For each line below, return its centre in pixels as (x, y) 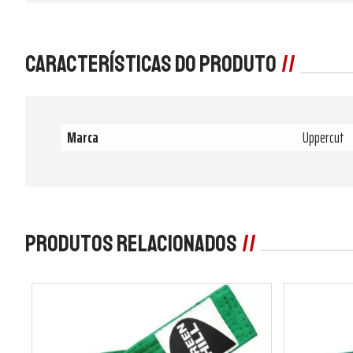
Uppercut (323, 137)
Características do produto (151, 63)
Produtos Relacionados (131, 243)
